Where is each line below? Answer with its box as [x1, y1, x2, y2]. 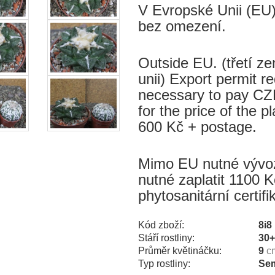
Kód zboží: [137, 219, 184, 230]
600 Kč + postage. [137, 118, 257, 135]
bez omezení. [137, 17, 226, 34]
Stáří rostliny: [137, 232, 195, 243]
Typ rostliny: [137, 258, 190, 269]
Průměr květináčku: [137, 245, 222, 256]
